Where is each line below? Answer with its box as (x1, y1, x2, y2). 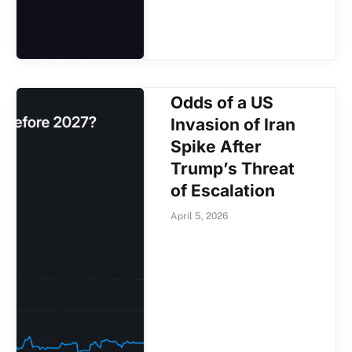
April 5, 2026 (170, 211, 229, 222)
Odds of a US (170, 93, 274, 113)
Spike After (170, 137, 262, 157)
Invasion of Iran (170, 115, 296, 135)
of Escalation (170, 181, 276, 201)
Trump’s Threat (170, 159, 295, 179)
